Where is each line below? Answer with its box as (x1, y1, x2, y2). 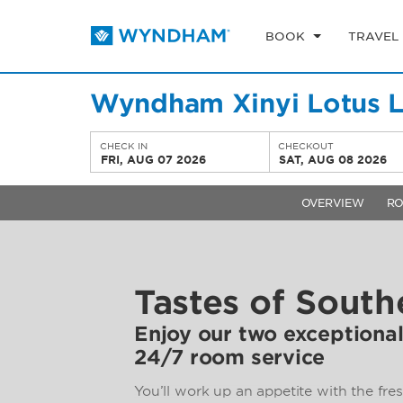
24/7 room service (134, 345, 326, 369)
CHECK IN (99, 140, 148, 151)
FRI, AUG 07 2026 (100, 153, 206, 166)
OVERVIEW (300, 196, 364, 210)
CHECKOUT (278, 140, 335, 151)
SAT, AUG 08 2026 (279, 153, 388, 166)
